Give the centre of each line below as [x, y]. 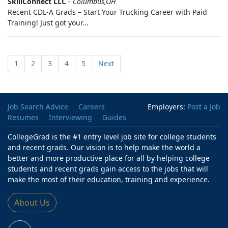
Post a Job [204, 107]
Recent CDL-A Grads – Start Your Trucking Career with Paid [107, 12]
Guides [114, 117]
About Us [32, 203]
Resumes [23, 117]
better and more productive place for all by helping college [109, 158]
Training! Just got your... [48, 23]
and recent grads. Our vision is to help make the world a [104, 147]
